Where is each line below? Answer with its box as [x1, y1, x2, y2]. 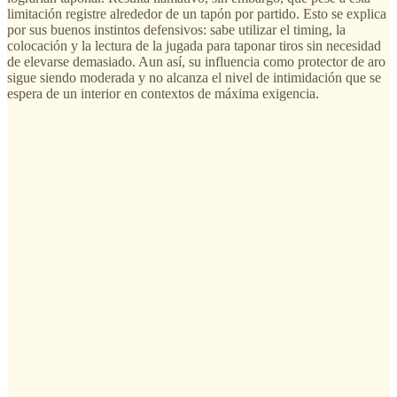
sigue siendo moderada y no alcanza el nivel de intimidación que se [7, 69, 381, 85]
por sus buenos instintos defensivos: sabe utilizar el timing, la [7, 21, 346, 37]
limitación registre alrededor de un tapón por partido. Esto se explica [7, 5, 386, 21]
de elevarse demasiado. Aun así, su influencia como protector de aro [7, 53, 385, 69]
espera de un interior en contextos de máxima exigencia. [7, 85, 319, 101]
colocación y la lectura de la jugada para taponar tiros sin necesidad [7, 37, 381, 53]
